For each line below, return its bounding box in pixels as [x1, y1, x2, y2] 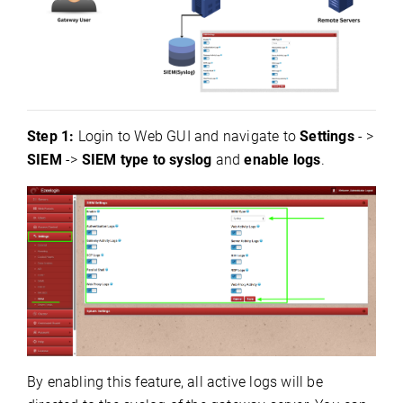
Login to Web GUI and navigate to [74, 128, 300, 146]
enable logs [244, 151, 321, 169]
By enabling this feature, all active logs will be [27, 372, 323, 390]
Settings [300, 128, 354, 146]
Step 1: [27, 128, 75, 146]
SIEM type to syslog [81, 151, 212, 169]
